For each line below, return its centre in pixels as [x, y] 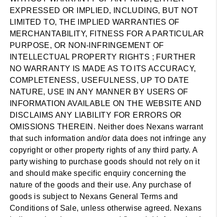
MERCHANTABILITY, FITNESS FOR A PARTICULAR [107, 34]
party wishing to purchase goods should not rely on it [105, 162]
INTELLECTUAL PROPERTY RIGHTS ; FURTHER [103, 57]
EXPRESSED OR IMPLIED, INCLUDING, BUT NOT [104, 10]
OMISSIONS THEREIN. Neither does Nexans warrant [107, 127]
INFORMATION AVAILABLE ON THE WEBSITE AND [106, 103]
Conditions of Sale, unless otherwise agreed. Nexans [106, 208]
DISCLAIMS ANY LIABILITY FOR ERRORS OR [96, 115]
